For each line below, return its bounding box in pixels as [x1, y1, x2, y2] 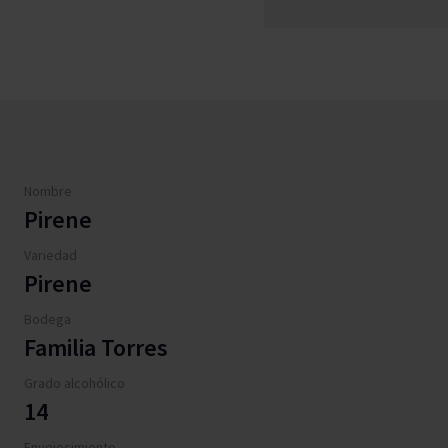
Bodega [24, 310, 71, 328]
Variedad [24, 246, 77, 264]
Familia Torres [24, 332, 168, 363]
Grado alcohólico [24, 374, 125, 392]
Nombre [24, 182, 72, 200]
